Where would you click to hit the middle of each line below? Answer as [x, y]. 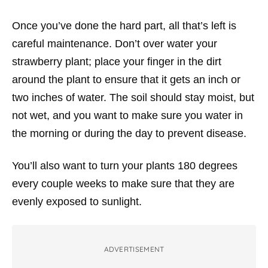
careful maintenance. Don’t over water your [115, 44]
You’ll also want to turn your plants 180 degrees [125, 166]
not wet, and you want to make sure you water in [127, 115]
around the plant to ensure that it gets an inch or [126, 80]
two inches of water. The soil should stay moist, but [133, 98]
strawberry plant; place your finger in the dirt [117, 62]
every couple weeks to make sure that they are [123, 184]
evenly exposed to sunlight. [77, 202]
